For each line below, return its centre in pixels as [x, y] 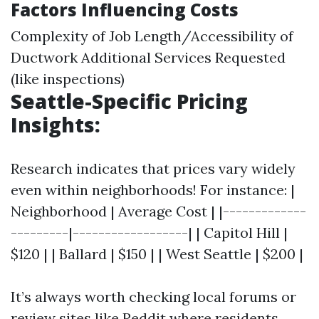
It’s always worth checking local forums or [153, 297]
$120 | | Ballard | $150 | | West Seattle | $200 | [157, 254]
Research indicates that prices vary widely [153, 169]
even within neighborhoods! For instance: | [153, 190]
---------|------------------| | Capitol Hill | [149, 233]
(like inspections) [68, 79]
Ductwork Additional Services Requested [148, 58]
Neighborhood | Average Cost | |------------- [158, 211]
